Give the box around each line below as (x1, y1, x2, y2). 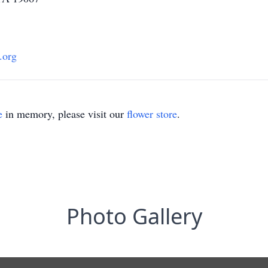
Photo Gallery (66, 202, 202, 231)
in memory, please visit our (2, 106, 127, 121)
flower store (127, 106, 177, 121)
